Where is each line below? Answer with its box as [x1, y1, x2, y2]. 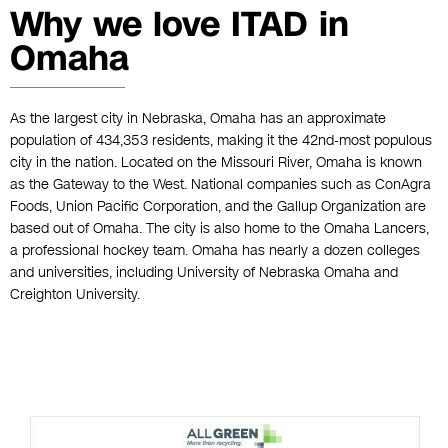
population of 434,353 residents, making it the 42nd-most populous [10, 131, 432, 151]
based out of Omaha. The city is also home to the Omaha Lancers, [10, 219, 429, 239]
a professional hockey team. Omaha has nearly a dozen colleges [10, 241, 420, 261]
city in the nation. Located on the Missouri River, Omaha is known [10, 153, 422, 173]
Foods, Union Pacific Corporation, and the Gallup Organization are [10, 197, 426, 217]
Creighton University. [10, 285, 140, 305]
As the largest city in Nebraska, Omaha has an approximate [10, 109, 386, 129]
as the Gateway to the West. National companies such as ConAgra [10, 175, 431, 195]
